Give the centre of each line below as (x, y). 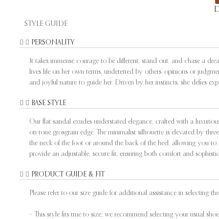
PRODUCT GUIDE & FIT (68, 174)
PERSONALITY (53, 42)
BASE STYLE (49, 102)
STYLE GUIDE (46, 23)
